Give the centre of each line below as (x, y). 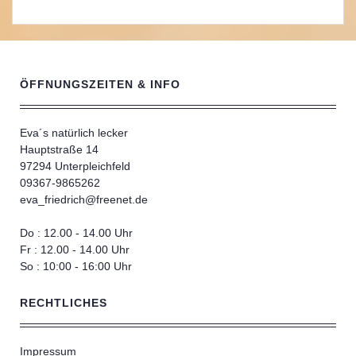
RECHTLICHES (64, 303)
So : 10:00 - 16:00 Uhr (76, 267)
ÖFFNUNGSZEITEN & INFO (100, 85)
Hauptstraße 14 (59, 150)
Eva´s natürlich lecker (74, 133)
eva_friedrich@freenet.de (84, 200)
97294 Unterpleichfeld (75, 166)
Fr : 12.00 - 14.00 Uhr (75, 250)
